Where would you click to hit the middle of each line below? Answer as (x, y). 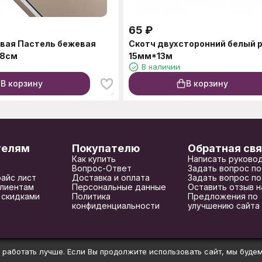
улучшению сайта (224, 206)
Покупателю (106, 148)
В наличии (161, 67)
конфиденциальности (116, 206)
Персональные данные (119, 187)
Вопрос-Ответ (101, 168)
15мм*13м (151, 56)
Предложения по (223, 196)
